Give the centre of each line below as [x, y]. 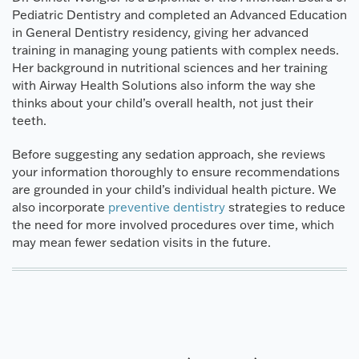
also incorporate [58, 207]
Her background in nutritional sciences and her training [170, 67]
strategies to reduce [285, 207]
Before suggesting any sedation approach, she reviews [169, 154]
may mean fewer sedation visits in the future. [141, 242]
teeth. [31, 120]
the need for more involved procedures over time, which [173, 224]
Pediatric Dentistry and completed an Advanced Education [179, 14]
